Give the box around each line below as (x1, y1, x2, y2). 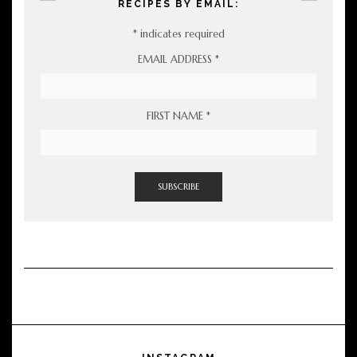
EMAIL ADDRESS (138, 53, 215, 67)
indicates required (136, 27, 225, 41)
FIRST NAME (147, 109, 206, 124)
